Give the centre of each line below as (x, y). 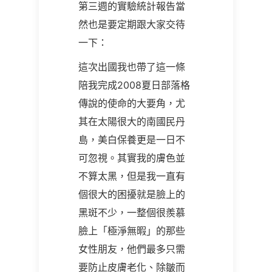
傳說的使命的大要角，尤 (132, 103)
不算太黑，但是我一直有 (132, 176)
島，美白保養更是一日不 (132, 140)
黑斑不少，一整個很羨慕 (132, 212)
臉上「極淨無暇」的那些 (132, 231)
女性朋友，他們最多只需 (132, 249)
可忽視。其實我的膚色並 (132, 158)
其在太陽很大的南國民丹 (132, 121)
